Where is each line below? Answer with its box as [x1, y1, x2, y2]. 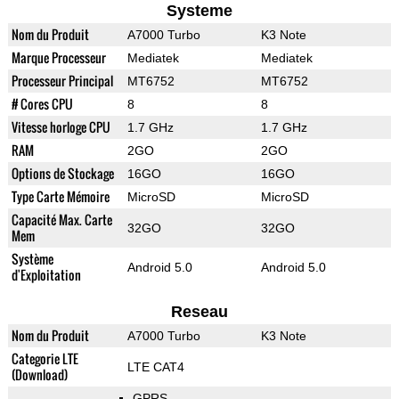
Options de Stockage [11, 164, 114, 183]
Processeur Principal [11, 71, 113, 91]
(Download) [11, 365, 68, 385]
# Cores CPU [11, 94, 73, 114]
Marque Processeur [11, 48, 106, 68]
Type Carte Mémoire [11, 187, 110, 207]
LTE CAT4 [126, 360, 184, 375]
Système [11, 249, 53, 269]
